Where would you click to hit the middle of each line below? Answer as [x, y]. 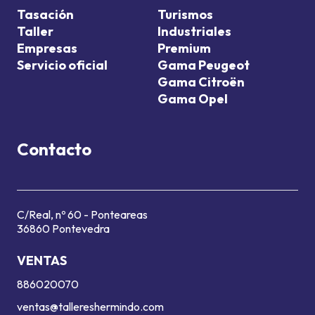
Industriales [194, 31]
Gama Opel [193, 99]
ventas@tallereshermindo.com [90, 307]
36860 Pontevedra [63, 229]
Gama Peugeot [204, 65]
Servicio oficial [62, 65]
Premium [184, 48]
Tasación [45, 14]
